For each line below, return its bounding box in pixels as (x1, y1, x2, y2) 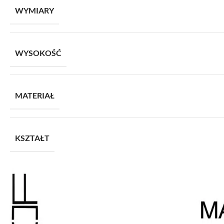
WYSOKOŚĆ (15, 48, 61, 57)
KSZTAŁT (15, 133, 49, 142)
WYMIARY (15, 5, 54, 15)
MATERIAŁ (15, 90, 54, 100)
